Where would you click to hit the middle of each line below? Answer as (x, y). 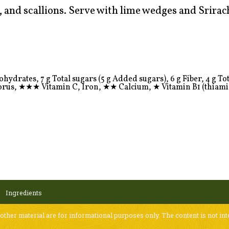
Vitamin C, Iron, (71, 87)
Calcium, (135, 87)
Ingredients (24, 193)
